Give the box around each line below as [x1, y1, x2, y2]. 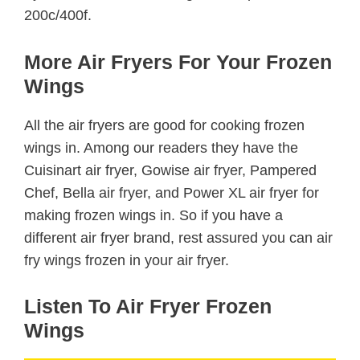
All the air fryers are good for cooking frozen [24, 117, 305, 133]
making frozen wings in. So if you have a [24, 207, 283, 223]
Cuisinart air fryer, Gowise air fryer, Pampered [24, 162, 317, 178]
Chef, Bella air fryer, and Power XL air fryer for [24, 184, 319, 201]
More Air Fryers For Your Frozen [24, 50, 332, 73]
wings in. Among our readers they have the [24, 139, 298, 156]
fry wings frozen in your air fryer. [24, 252, 229, 268]
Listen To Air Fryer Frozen [24, 295, 272, 318]
